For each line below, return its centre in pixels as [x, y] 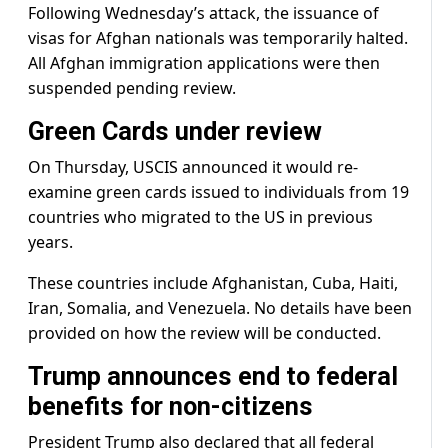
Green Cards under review [175, 132]
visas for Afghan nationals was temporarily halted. [218, 38]
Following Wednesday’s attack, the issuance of [203, 13]
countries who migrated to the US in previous [200, 217]
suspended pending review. [132, 88]
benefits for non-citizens [170, 407]
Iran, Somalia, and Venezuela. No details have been [220, 308]
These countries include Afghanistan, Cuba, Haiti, [213, 283]
